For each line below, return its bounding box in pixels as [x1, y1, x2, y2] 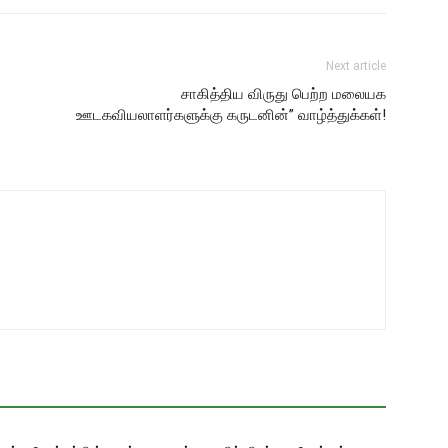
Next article [326, 59, 386, 73]
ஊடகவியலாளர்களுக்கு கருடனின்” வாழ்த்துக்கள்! [76, 106, 386, 124]
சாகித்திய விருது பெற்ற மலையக [181, 85, 386, 103]
